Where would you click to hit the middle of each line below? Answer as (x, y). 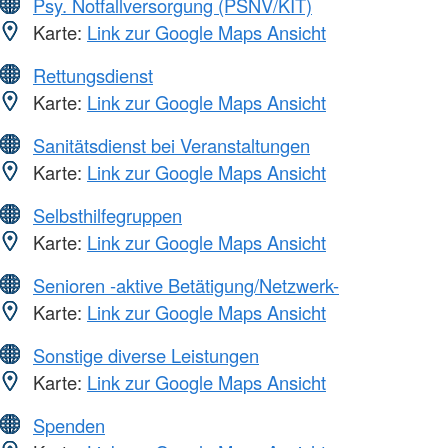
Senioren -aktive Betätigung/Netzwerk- (186, 284)
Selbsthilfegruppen (107, 214)
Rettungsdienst (93, 74)
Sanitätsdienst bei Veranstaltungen (171, 144)
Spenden (69, 424)
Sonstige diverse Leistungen (146, 354)
